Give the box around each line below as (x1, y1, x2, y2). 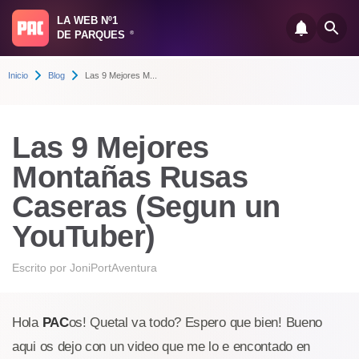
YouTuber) (12, 220, 155, 253)
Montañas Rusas (12, 160, 248, 194)
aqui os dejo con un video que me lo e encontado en (12, 339, 311, 354)
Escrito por (12, 261, 70, 274)
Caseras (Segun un (12, 190, 280, 224)
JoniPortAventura (70, 261, 157, 274)
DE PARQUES (57, 29, 128, 41)
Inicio (8, 71, 28, 80)
